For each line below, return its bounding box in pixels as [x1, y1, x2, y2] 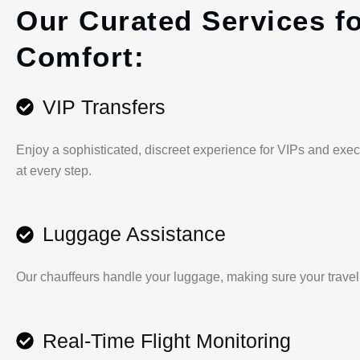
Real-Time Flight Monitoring [42, 329, 291, 352]
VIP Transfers [42, 95, 166, 118]
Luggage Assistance [42, 223, 226, 246]
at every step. [16, 163, 92, 178]
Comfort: [16, 40, 145, 72]
